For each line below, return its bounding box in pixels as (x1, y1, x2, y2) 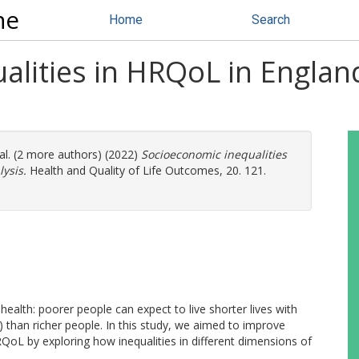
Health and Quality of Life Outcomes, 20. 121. (26, 163, 266, 178)
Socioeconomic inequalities (141, 147, 287, 162)
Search (252, 12, 290, 27)
